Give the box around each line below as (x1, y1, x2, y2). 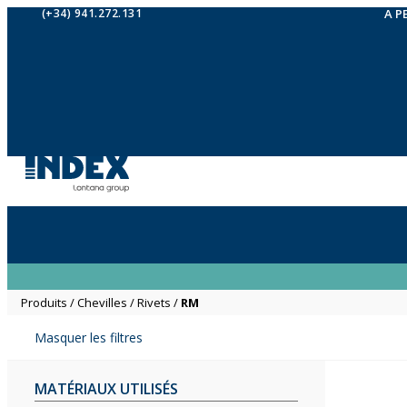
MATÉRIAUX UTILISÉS (35, 379, 178, 399)
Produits (21, 294, 67, 311)
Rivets (137, 294, 171, 311)
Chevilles (77, 294, 127, 311)
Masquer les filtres (35, 329, 143, 346)
